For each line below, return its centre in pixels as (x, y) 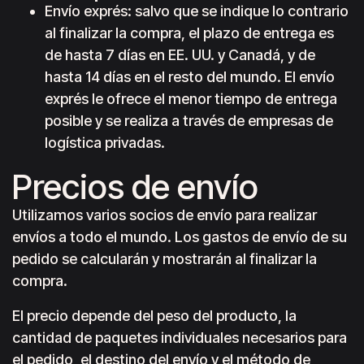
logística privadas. (105, 143)
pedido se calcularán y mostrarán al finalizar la (165, 259)
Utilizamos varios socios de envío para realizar (165, 215)
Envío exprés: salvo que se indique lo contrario (197, 11)
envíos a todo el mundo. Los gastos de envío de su (180, 237)
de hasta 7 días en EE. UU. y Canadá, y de (180, 55)
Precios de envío (135, 186)
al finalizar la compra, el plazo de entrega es (189, 33)
